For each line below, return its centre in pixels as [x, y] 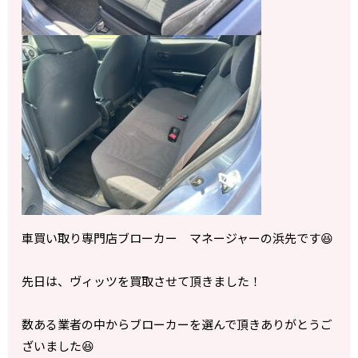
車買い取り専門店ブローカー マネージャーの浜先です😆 [178, 238]
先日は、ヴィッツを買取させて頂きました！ [142, 281]
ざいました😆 [58, 346]
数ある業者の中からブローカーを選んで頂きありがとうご [177, 324]
